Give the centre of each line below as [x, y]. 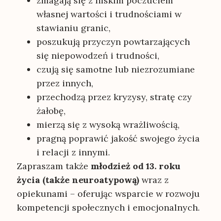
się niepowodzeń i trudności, [98, 55]
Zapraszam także [54, 166]
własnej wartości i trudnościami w [109, 14]
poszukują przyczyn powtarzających [113, 41]
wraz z [154, 180]
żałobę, [51, 110]
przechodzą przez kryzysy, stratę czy [114, 97]
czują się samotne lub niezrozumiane [115, 69]
